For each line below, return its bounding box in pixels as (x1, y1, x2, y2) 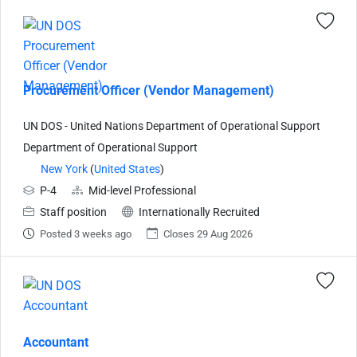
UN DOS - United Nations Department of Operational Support (23, 119, 320, 133)
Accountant (23, 334, 88, 350)
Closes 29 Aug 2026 (163, 227, 253, 240)
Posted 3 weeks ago (40, 227, 131, 240)
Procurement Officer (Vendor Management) (23, 82, 274, 98)
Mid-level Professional (88, 183, 196, 198)
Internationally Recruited (139, 205, 260, 219)
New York (41, 162, 88, 176)
